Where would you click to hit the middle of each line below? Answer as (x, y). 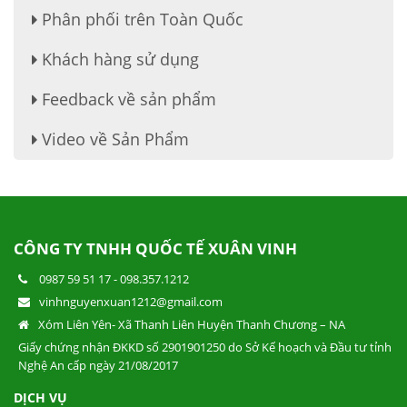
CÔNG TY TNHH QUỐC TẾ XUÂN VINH (155, 248)
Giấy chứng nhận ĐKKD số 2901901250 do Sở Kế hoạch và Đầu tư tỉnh (205, 347)
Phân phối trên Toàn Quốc (140, 19)
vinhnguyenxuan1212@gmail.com (131, 301)
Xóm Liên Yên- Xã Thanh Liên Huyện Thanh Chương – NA (192, 324)
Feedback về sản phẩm (127, 99)
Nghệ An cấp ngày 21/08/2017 (98, 365)
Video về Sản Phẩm (113, 139)
